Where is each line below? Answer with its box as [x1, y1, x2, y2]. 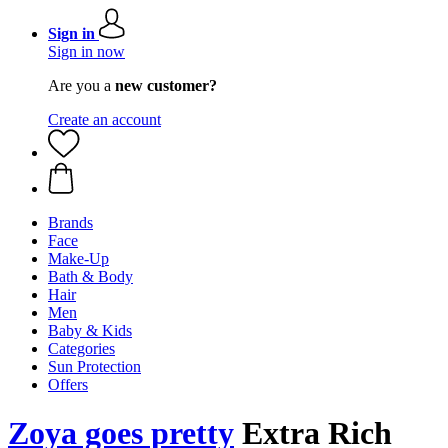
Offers [48, 376, 88, 393]
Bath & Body [48, 268, 133, 285]
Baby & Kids [48, 322, 132, 339]
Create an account [48, 111, 161, 128]
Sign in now [48, 43, 125, 60]
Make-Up [48, 250, 109, 267]
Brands [48, 214, 93, 231]
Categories [48, 340, 115, 357]
